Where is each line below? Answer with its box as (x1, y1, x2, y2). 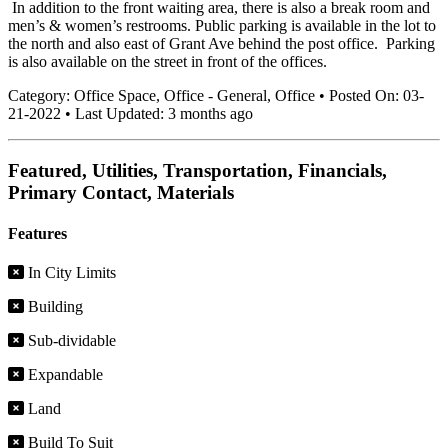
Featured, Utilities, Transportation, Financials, (8, 159, 387, 181)
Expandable (24, 366, 103, 384)
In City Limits (24, 264, 116, 282)
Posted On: (329, 86, 403, 104)
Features (8, 224, 67, 242)
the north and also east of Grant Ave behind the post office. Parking (8, 34, 435, 52)
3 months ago (168, 104, 253, 122)
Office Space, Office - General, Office (74, 86, 319, 104)
